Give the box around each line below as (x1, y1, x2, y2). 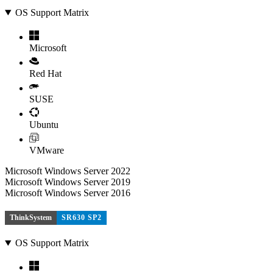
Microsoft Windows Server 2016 (5, 188, 130, 198)
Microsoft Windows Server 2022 (5, 166, 130, 176)
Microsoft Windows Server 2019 (5, 177, 130, 187)
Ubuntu (29, 119, 58, 130)
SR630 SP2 (62, 213, 102, 222)
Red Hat (29, 68, 62, 79)
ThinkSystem (10, 213, 52, 222)
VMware (29, 145, 64, 155)
